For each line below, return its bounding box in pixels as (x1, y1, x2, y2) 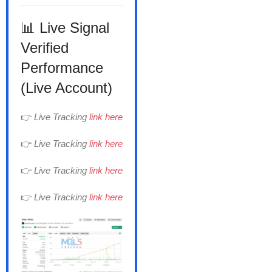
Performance (21, 59, 103, 76)
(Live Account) (21, 79, 112, 96)
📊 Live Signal (21, 19, 109, 36)
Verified (21, 39, 69, 56)
